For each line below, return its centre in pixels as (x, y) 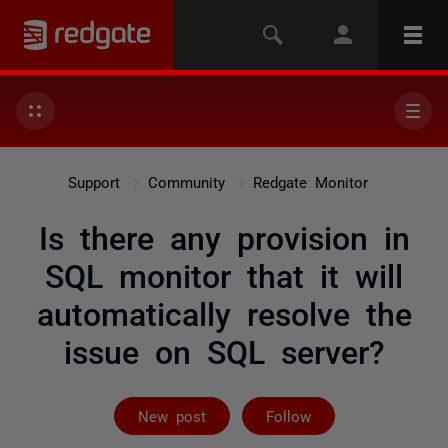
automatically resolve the (224, 312)
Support (94, 181)
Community (186, 181)
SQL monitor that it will (224, 274)
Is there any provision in (224, 236)
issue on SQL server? (224, 350)
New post (171, 415)
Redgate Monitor (310, 181)
